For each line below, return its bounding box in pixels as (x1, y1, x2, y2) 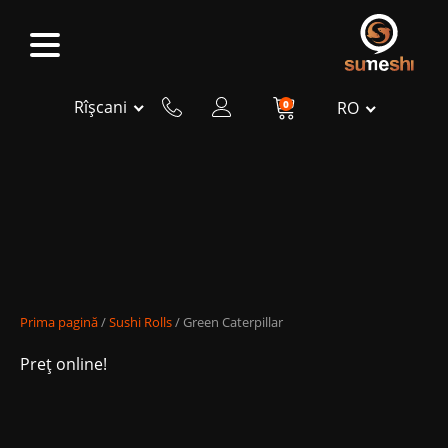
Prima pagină (20, 313, 98, 332)
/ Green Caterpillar (172, 313, 283, 332)
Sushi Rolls (109, 313, 172, 332)
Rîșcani (73, 95, 127, 118)
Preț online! (20, 353, 107, 376)
